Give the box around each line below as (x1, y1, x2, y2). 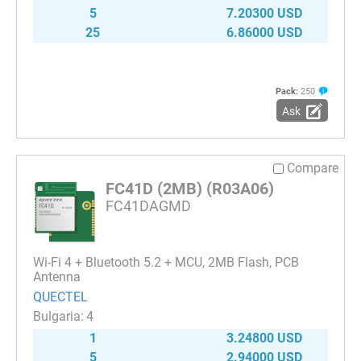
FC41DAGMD (106, 197, 191, 215)
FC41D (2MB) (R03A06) (106, 179, 274, 199)
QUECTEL (33, 288, 88, 305)
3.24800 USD (226, 330, 302, 346)
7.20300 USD (226, 6, 302, 22)
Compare (287, 160, 338, 176)
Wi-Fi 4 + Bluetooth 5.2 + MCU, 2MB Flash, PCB (33, 255, 299, 271)
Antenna (33, 269, 81, 285)
